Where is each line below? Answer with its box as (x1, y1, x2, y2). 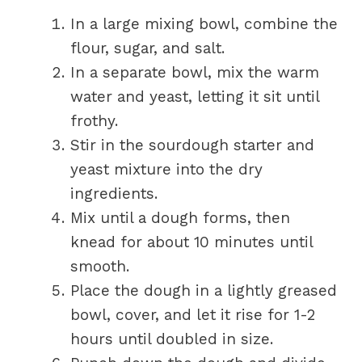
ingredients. (70, 184, 158, 203)
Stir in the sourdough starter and (70, 136, 314, 154)
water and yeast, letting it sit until (70, 87, 319, 106)
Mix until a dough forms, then (70, 208, 290, 227)
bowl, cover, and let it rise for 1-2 (70, 305, 315, 324)
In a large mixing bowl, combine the (70, 15, 338, 33)
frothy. (70, 112, 118, 130)
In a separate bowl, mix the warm (70, 63, 319, 82)
